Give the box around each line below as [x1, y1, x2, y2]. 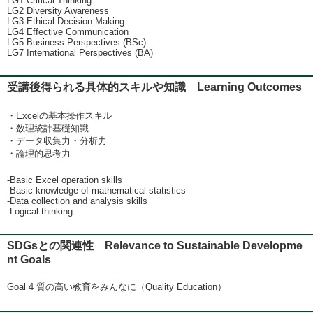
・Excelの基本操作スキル [7, 110, 112, 121]
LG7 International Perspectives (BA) [7, 48, 153, 58]
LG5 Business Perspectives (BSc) [7, 37, 146, 48]
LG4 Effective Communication [7, 27, 129, 37]
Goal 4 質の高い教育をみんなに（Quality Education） [7, 282, 226, 292]
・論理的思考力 [7, 148, 71, 159]
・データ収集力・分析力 [7, 136, 107, 146]
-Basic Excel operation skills [7, 175, 122, 185]
